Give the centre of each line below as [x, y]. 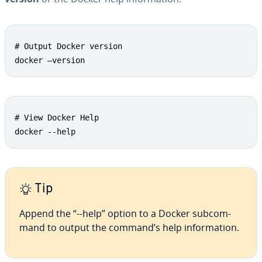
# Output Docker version [68, 46]
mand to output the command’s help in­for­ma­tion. [129, 227]
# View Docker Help [57, 118]
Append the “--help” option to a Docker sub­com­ [125, 213]
